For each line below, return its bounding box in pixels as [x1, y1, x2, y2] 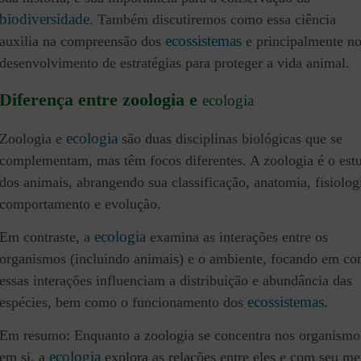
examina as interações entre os [146, 228, 328, 245]
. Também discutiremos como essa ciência [89, 11, 336, 28]
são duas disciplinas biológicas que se [118, 130, 342, 147]
